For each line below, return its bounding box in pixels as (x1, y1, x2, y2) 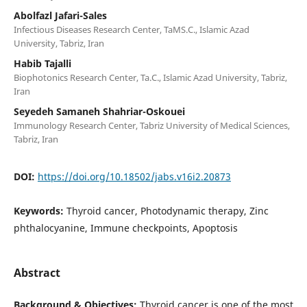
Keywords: (13, 204, 66, 217)
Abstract (13, 265, 60, 280)
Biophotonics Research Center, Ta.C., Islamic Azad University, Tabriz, (13, 71, 287, 84)
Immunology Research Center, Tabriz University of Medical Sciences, (13, 119, 290, 132)
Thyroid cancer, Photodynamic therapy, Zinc (66, 204, 269, 217)
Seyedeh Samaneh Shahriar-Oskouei (13, 104, 185, 118)
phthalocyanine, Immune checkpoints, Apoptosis (13, 221, 238, 234)
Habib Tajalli (13, 56, 71, 70)
